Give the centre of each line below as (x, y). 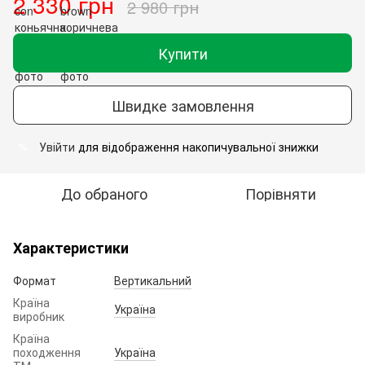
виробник (39, 316)
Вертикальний (153, 280)
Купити (182, 53)
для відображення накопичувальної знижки (197, 147)
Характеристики (71, 248)
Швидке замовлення (182, 105)
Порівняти (280, 193)
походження (47, 352)
